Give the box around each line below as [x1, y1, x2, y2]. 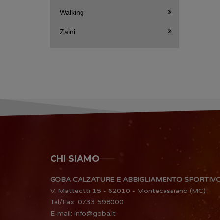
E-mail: [50, 209, 74, 218]
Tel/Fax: [50, 197, 78, 206]
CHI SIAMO [50, 153, 100, 164]
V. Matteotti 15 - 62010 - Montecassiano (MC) [50, 186, 206, 195]
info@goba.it [74, 209, 116, 218]
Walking [60, 8, 84, 16]
